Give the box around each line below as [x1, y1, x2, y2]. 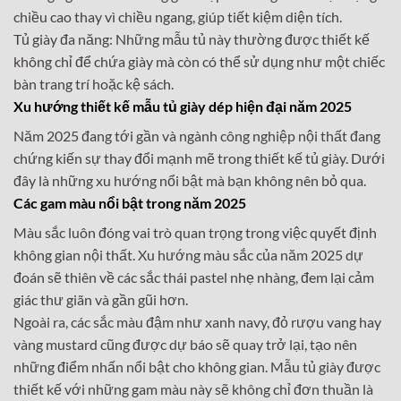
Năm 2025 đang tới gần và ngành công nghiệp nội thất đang [13, 127, 380, 145]
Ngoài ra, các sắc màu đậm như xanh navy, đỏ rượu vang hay [13, 313, 381, 331]
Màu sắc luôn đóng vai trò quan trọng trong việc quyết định [13, 224, 377, 242]
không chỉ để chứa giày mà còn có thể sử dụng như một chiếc [13, 53, 385, 71]
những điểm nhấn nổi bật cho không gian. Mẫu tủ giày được [13, 358, 380, 376]
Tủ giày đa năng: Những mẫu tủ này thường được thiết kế [13, 30, 370, 48]
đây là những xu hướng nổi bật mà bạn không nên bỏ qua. [13, 172, 366, 190]
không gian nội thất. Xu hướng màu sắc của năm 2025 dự [13, 246, 363, 264]
